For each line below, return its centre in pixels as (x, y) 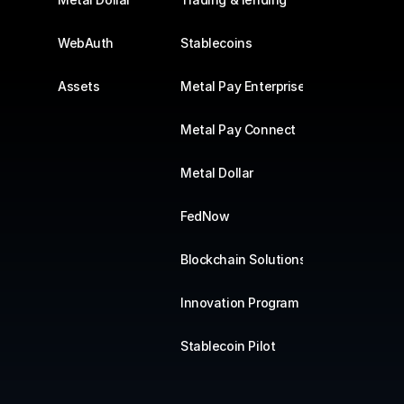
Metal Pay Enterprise (243, 86)
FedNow (205, 216)
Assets (79, 86)
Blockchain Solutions (243, 259)
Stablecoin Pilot (228, 346)
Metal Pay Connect (238, 129)
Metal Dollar (217, 173)
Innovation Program (239, 303)
